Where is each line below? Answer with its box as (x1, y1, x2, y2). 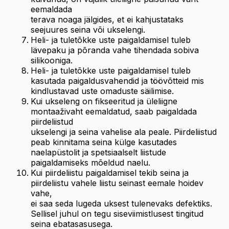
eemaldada (31, 4, 72, 14)
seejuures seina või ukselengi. (31, 25, 145, 35)
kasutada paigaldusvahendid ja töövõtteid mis (31, 76, 204, 86)
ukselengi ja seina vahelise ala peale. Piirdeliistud (31, 127, 217, 137)
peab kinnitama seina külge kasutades (31, 137, 177, 147)
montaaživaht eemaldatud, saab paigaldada (31, 106, 197, 117)
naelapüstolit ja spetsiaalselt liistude (31, 147, 166, 157)
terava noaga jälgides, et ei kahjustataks (31, 14, 184, 25)
